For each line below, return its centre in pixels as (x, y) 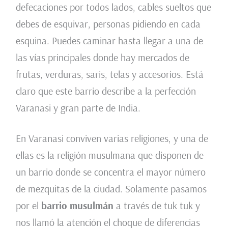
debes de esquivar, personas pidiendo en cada (108, 24)
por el (28, 206)
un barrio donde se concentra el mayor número (110, 172)
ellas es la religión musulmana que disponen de (109, 155)
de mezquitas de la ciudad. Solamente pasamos (111, 189)
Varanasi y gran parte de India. (78, 108)
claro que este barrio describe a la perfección (106, 91)
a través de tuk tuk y (156, 206)
